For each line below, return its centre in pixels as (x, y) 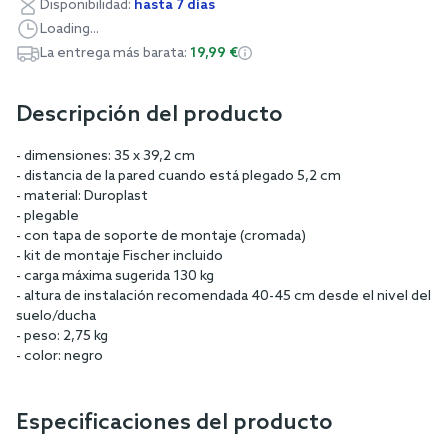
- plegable (47, 216)
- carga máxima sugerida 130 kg (115, 276)
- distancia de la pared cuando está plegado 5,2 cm (178, 176)
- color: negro (59, 356)
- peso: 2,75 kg (62, 336)
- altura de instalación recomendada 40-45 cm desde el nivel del (223, 296)
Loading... (69, 29)
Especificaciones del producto (174, 422)
